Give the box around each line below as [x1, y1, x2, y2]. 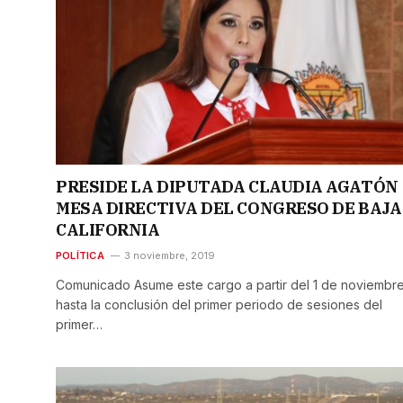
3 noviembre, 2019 [123, 248, 215, 262]
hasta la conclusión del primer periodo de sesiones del [56, 296, 382, 312]
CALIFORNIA [56, 219, 160, 240]
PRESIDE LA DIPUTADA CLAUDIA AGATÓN [56, 175, 399, 197]
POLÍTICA [56, 248, 104, 262]
